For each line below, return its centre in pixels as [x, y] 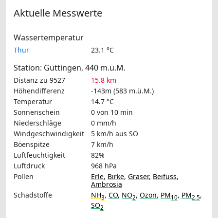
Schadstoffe [33, 195]
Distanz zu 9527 [39, 80]
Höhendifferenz [39, 91]
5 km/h [102, 133]
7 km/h [102, 144]
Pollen [24, 176]
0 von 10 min [112, 112]
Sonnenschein [37, 112]
